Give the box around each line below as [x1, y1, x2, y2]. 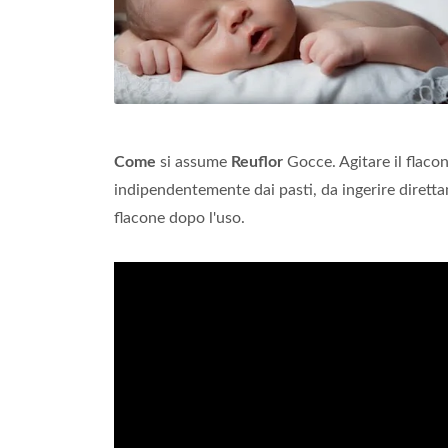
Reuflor [231, 154, 283, 170]
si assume [156, 154, 231, 170]
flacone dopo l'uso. [114, 210, 245, 226]
